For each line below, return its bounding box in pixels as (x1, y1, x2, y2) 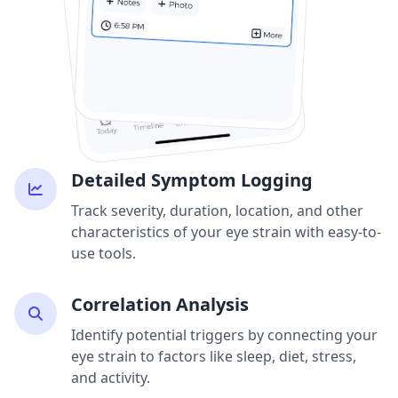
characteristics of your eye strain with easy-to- (71, 222, 381, 243)
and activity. (71, 368, 150, 388)
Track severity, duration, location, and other (71, 201, 363, 221)
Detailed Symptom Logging (71, 168, 313, 193)
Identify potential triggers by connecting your (71, 325, 378, 346)
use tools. (71, 243, 136, 264)
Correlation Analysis (71, 292, 249, 317)
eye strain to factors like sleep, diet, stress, (71, 346, 356, 367)
